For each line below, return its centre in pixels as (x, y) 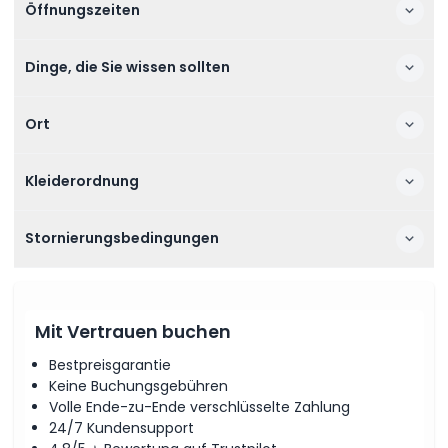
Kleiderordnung (81, 181)
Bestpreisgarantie (110, 364)
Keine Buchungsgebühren (138, 385)
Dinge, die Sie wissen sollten (127, 67)
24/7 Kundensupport (121, 427)
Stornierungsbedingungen (121, 238)
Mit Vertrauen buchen (133, 332)
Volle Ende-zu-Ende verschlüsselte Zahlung (199, 406)
